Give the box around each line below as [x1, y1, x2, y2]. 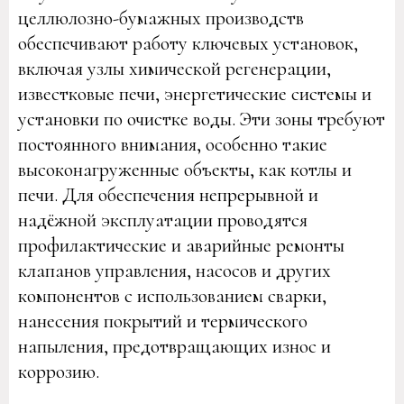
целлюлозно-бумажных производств [18, 6, 304, 30]
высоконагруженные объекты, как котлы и [18, 158, 352, 181]
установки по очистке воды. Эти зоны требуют [18, 107, 385, 131]
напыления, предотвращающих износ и [18, 335, 331, 358]
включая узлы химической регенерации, [18, 57, 331, 80]
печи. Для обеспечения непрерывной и [18, 183, 318, 207]
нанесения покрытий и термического [18, 309, 308, 333]
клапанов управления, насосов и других [18, 259, 331, 282]
